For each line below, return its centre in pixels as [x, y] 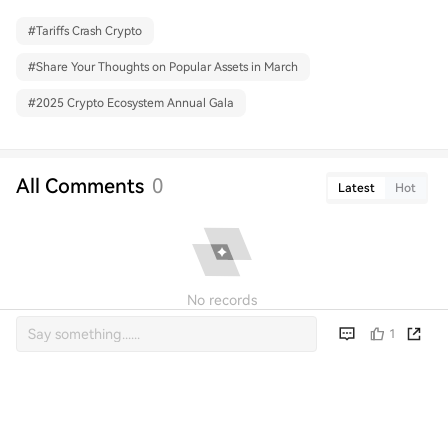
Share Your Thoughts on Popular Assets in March [167, 67]
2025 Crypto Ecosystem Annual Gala [135, 103]
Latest [356, 188]
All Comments [80, 186]
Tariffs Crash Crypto [89, 31]
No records [222, 300]
